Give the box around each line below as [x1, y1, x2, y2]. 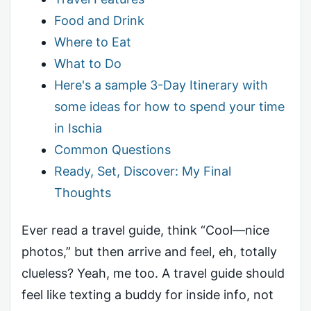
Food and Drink [53, 13, 144, 28]
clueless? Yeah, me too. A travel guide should [22, 265, 285, 280]
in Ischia [53, 121, 102, 135]
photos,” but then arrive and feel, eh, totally [22, 244, 277, 259]
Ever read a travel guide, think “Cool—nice [22, 222, 269, 237]
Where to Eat [53, 35, 131, 49]
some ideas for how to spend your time [53, 99, 285, 114]
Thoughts [53, 185, 111, 200]
